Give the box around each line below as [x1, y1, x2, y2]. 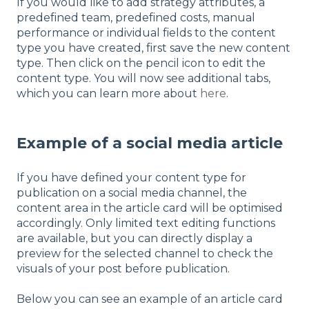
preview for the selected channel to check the [17, 246, 273, 260]
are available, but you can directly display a [17, 231, 252, 245]
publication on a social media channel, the [17, 186, 247, 199]
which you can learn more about [17, 86, 200, 100]
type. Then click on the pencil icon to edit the [17, 56, 266, 70]
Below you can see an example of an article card [17, 292, 283, 306]
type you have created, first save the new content [17, 41, 290, 54]
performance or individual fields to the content [17, 26, 276, 39]
